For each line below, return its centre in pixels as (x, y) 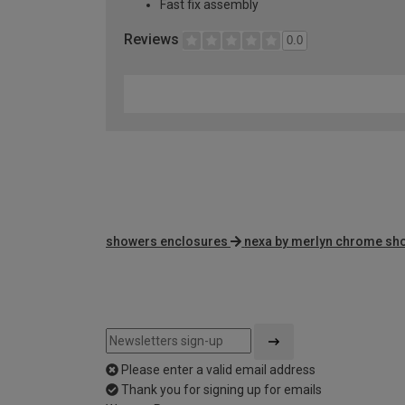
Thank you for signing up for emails (221, 390)
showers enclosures (167, 242)
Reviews (153, 40)
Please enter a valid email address (218, 370)
